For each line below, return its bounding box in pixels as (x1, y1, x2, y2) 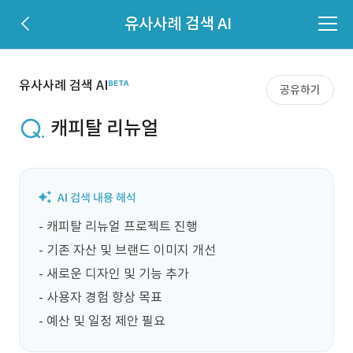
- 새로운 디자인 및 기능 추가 (39, 266, 189, 281)
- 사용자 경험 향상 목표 (39, 289, 162, 305)
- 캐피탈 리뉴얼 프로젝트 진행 (39, 218, 198, 234)
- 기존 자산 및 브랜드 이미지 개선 (39, 242, 216, 258)
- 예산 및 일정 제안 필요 (39, 313, 165, 329)
